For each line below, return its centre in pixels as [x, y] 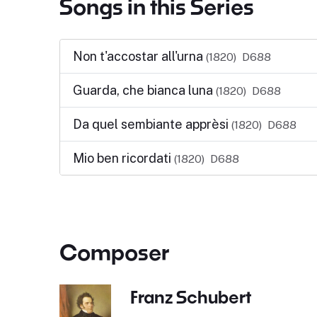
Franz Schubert [190, 297]
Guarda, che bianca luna [144, 90]
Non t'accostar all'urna [139, 56]
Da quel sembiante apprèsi [152, 124]
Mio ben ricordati [123, 158]
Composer [114, 252]
